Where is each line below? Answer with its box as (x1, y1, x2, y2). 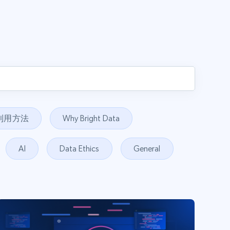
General (133, 143, 161, 154)
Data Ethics (59, 143, 100, 154)
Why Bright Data (62, 113, 120, 123)
